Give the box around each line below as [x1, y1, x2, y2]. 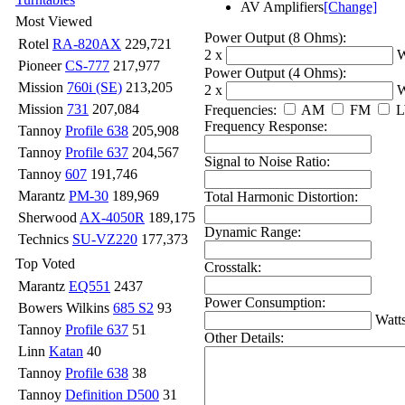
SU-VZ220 [72, 231, 137, 247]
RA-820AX [52, 36, 121, 52]
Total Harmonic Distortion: [204, 188, 358, 204]
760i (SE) [67, 80, 122, 95]
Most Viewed [15, 14, 92, 29]
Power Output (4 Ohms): [204, 64, 346, 80]
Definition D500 [65, 387, 159, 402]
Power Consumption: [204, 294, 325, 310]
